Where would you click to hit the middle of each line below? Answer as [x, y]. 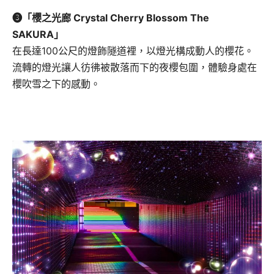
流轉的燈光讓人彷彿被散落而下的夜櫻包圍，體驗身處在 [135, 67]
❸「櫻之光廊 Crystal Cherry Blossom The [111, 17]
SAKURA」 [38, 34]
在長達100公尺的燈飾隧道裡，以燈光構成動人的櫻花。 [133, 50]
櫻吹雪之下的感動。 [56, 83]
